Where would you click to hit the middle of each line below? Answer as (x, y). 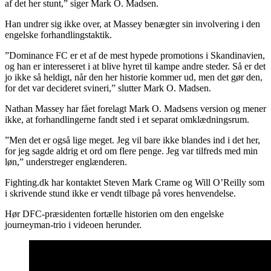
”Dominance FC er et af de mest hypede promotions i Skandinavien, (135, 55)
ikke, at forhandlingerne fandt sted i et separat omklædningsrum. (127, 119)
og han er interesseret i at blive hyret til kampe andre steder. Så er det (135, 66)
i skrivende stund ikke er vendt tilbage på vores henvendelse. (120, 193)
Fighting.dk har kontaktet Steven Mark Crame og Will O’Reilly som (135, 182)
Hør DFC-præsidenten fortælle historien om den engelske (114, 214)
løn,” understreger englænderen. (66, 162)
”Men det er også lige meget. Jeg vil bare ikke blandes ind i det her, (132, 140)
